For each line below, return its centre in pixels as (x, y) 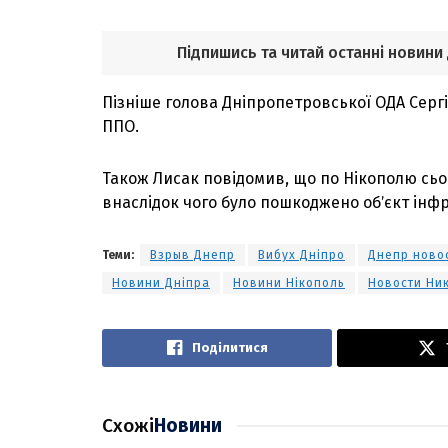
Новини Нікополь (289, 282)
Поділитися (229, 347)
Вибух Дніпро (301, 254)
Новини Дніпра (161, 282)
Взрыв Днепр (192, 254)
